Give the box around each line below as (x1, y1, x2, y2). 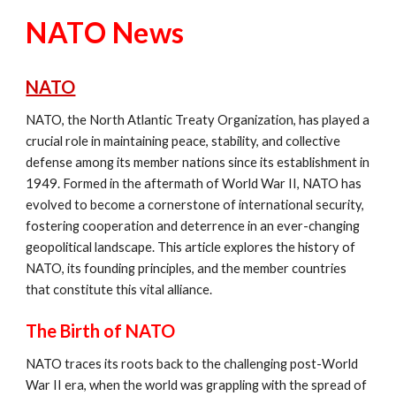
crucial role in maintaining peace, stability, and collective (26, 133, 341, 148)
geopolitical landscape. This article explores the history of (26, 239, 356, 255)
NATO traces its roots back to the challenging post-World (26, 355, 359, 371)
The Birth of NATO (26, 319, 176, 341)
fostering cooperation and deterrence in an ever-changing (26, 217, 361, 233)
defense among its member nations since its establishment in (26, 154, 370, 170)
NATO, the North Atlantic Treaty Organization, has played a (26, 111, 370, 127)
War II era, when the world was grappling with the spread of (26, 377, 368, 392)
